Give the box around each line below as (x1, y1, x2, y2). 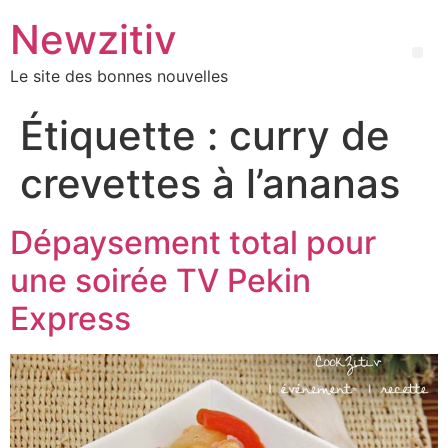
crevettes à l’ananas (20, 159, 400, 208)
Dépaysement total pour (10, 223, 376, 262)
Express (10, 299, 131, 338)
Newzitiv (10, 15, 177, 64)
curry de (229, 111, 390, 160)
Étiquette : (20, 111, 229, 160)
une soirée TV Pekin (10, 261, 311, 300)
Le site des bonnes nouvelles (10, 66, 228, 86)
